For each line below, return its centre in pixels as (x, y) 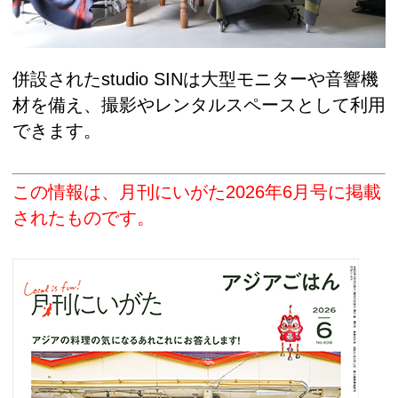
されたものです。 (84, 218)
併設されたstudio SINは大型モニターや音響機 (195, 79)
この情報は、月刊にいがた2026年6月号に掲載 (197, 192)
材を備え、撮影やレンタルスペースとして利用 (199, 104)
